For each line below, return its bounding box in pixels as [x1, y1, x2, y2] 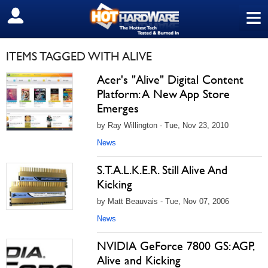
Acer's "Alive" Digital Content [97, 72, 243, 87]
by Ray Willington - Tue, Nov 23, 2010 [97, 121, 229, 130]
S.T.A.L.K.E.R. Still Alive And [97, 163, 227, 177]
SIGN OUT [9, 10, 61, 22]
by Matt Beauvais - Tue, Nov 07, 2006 [97, 197, 229, 206]
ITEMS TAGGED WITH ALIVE [6, 49, 152, 63]
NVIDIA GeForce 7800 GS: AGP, [97, 239, 254, 253]
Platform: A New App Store [97, 87, 230, 101]
